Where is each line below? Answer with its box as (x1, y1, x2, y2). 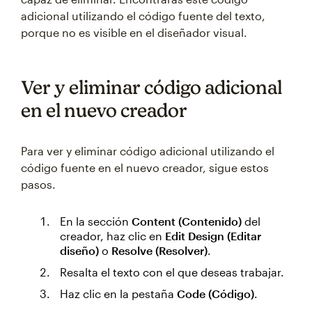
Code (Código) (177, 287, 254, 300)
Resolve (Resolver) (111, 244, 208, 257)
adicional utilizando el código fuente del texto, (21, 9, 265, 22)
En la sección (60, 214, 132, 228)
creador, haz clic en (60, 229, 165, 242)
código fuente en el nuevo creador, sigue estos (21, 161, 269, 174)
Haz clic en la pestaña (60, 287, 177, 300)
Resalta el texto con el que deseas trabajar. (60, 265, 284, 279)
